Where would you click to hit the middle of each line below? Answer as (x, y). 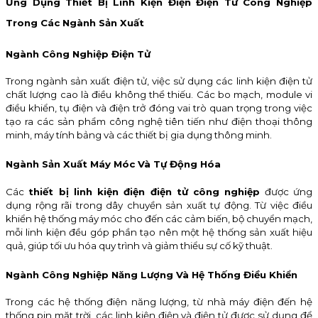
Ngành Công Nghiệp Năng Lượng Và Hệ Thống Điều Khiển (152, 274)
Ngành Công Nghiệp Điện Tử (78, 54)
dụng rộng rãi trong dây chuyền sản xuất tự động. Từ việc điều (159, 205)
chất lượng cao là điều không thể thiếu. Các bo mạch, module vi (159, 95)
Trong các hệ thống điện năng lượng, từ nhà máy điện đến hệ (159, 302)
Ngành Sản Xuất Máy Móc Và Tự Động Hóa (113, 164)
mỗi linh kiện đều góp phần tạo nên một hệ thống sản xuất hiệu (159, 232)
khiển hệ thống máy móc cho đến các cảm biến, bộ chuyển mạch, (159, 218)
